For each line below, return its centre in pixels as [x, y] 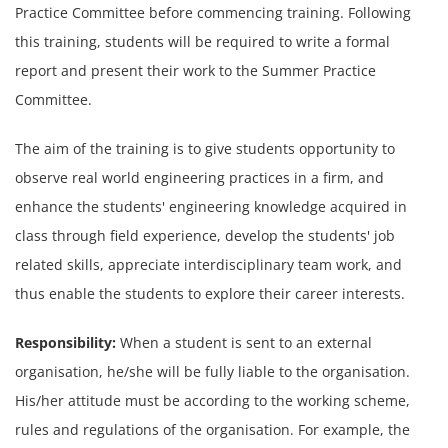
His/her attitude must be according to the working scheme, [212, 400]
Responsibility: [67, 342]
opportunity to [347, 148]
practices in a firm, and [306, 177]
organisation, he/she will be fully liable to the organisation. [212, 371]
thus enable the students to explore [137, 293]
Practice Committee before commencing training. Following [213, 12]
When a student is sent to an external [246, 342]
